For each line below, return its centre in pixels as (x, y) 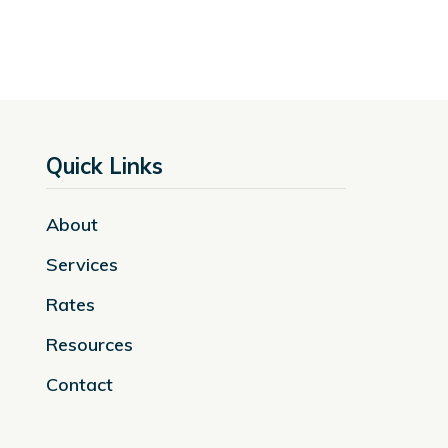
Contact (79, 385)
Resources (89, 345)
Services (82, 265)
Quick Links (104, 166)
